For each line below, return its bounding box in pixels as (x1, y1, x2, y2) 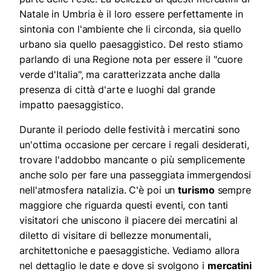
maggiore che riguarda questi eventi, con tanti (19, 198, 229, 211)
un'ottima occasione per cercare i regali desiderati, (19, 138, 249, 151)
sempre (214, 183, 251, 196)
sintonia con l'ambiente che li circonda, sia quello (19, 22, 241, 35)
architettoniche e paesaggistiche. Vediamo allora (19, 244, 240, 256)
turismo (178, 183, 215, 196)
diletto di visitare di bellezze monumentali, (19, 229, 211, 241)
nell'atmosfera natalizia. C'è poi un (19, 183, 178, 196)
